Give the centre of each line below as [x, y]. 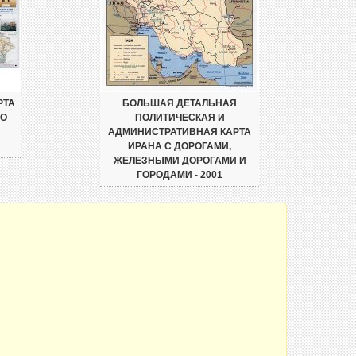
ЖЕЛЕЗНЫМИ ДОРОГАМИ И [180, 161]
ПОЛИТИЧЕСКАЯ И [180, 118]
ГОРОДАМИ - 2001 [180, 175]
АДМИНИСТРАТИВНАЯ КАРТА [180, 132]
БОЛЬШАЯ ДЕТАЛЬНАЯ [180, 103]
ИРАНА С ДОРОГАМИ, [180, 146]
